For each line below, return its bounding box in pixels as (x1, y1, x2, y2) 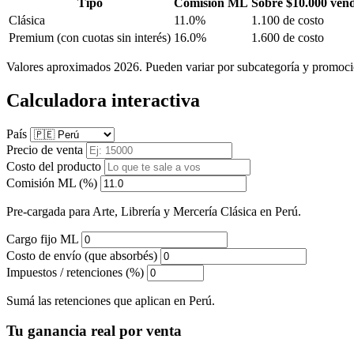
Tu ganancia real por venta (6, 322, 182, 340)
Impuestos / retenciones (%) (6, 265, 144, 279)
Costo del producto (6, 159, 101, 173)
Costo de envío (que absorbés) (6, 248, 157, 262)
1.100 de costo (251, 13, 324, 27)
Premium (9, 30, 57, 44)
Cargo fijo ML (6, 232, 78, 246)
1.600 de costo (251, 30, 324, 44)
